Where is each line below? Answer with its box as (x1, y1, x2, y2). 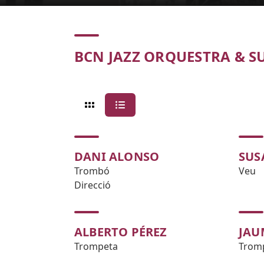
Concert (74, 34, 110, 47)
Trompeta (74, 240, 118, 253)
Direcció (74, 179, 111, 192)
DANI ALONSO (74, 148, 160, 164)
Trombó (74, 164, 110, 177)
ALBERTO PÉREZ (74, 224, 167, 240)
